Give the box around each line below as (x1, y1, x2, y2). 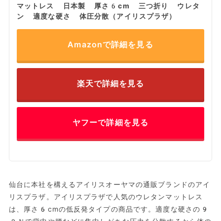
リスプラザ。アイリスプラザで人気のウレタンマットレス (8, 193, 203, 201)
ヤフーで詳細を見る (72, 118, 149, 128)
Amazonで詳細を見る (68, 40, 153, 50)
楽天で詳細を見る (76, 79, 145, 89)
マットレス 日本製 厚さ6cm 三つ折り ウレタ (16, 2, 200, 10)
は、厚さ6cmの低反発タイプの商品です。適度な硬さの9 (8, 205, 210, 214)
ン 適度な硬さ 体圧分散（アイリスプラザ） (16, 12, 177, 21)
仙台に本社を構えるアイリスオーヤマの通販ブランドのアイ (8, 181, 211, 189)
